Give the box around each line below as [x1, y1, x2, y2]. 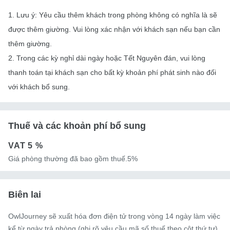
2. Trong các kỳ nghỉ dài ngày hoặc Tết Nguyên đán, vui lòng [8, 53, 205, 62]
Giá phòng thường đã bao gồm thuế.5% [8, 154, 138, 163]
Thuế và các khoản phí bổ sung [8, 120, 146, 131]
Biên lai [8, 189, 41, 200]
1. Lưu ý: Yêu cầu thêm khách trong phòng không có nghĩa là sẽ [8, 10, 217, 19]
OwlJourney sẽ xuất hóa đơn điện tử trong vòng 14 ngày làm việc [8, 212, 220, 220]
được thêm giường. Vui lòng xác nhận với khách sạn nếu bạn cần [8, 25, 220, 33]
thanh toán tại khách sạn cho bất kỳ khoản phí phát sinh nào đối [8, 68, 216, 76]
